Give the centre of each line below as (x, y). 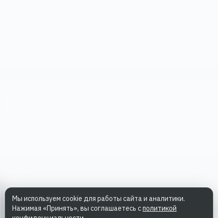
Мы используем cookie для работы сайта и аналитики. (99, 199)
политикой (160, 208)
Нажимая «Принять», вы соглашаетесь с (77, 208)
